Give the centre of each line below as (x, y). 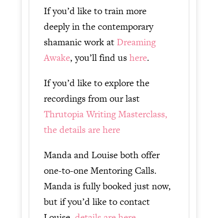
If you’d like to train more (95, 11)
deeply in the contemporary (98, 26)
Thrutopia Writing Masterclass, (105, 114)
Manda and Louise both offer (101, 155)
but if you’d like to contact (97, 201)
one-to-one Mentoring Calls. (100, 170)
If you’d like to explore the (96, 83)
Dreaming (136, 42)
